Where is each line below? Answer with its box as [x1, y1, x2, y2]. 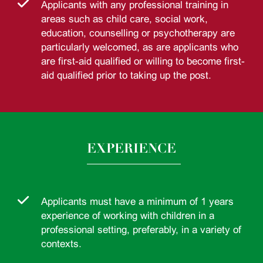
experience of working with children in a [41, 210, 214, 222]
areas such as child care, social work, [41, 14, 208, 25]
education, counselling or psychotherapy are [41, 28, 235, 39]
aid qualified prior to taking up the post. [41, 70, 211, 82]
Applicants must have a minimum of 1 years [41, 196, 234, 208]
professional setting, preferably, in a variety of [41, 224, 241, 236]
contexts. [41, 238, 82, 250]
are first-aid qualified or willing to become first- [41, 56, 245, 68]
